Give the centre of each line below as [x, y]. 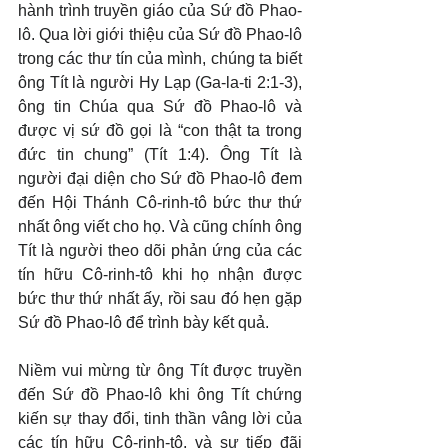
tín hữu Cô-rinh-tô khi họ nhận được [160, 274]
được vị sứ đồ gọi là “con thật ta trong [160, 130]
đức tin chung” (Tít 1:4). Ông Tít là [160, 154]
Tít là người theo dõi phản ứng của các [160, 250]
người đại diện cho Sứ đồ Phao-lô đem [160, 178]
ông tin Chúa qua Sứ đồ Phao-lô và [160, 106]
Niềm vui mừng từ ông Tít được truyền [160, 370]
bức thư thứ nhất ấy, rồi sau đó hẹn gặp [160, 298]
